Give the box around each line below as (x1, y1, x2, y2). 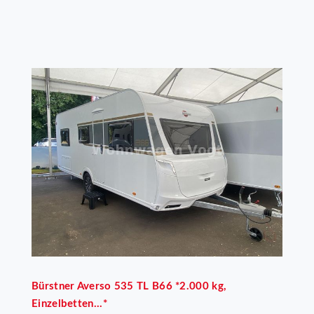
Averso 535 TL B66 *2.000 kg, (76, 280, 227, 292)
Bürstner (32, 280, 75, 292)
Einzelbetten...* (32, 298, 107, 309)
